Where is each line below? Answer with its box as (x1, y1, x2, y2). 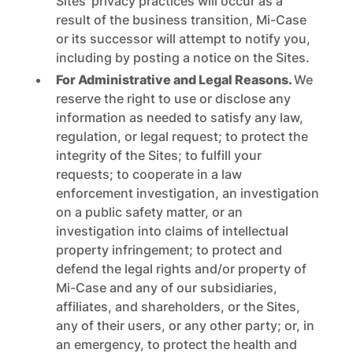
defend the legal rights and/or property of (55, 261, 307, 277)
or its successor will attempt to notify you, (55, 31, 310, 46)
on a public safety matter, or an (55, 204, 243, 220)
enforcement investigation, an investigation (55, 185, 319, 201)
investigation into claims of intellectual (55, 223, 288, 239)
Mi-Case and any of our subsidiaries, (55, 280, 277, 295)
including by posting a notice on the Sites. (55, 50, 316, 65)
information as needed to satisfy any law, (55, 110, 303, 125)
